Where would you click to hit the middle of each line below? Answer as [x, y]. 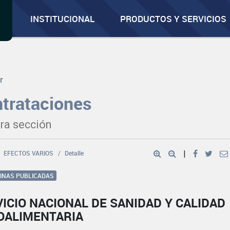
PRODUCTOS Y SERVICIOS [174, 19]
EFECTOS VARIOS [29, 153]
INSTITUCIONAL [63, 19]
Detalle [74, 153]
